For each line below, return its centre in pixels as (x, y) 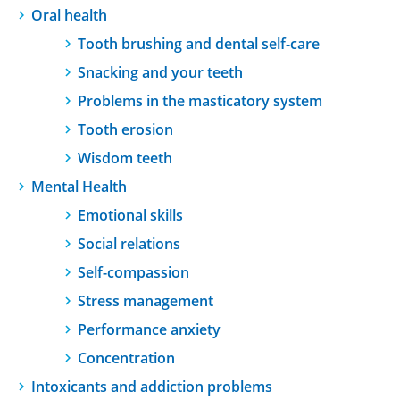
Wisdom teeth (125, 158)
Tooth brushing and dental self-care (199, 44)
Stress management (146, 301)
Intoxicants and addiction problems (152, 387)
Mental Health (79, 187)
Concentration (126, 358)
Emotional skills (130, 215)
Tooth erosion (125, 129)
